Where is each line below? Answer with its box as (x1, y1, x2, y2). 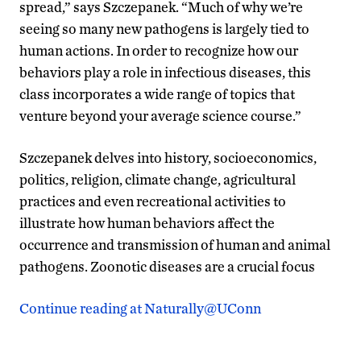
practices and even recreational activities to (19, 192, 286, 210)
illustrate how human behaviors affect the (19, 214, 275, 231)
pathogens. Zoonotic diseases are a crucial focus (19, 257, 315, 275)
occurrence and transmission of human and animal (19, 235, 330, 253)
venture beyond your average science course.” (19, 106, 301, 124)
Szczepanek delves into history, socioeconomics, (19, 148, 317, 166)
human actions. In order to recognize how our (19, 41, 298, 59)
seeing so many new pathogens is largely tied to (19, 19, 309, 37)
